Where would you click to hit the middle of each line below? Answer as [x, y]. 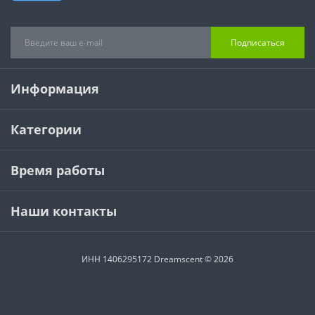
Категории [46, 130]
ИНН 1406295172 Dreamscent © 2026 [157, 259]
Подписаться [258, 42]
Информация [55, 89]
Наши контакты [64, 211]
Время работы [58, 171]
